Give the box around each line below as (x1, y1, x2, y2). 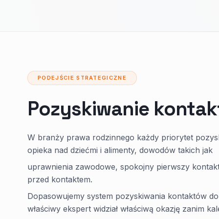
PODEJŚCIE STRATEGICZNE (38, 74, 127, 81)
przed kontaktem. (27, 175, 92, 184)
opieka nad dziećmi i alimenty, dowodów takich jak (27, 145, 213, 155)
